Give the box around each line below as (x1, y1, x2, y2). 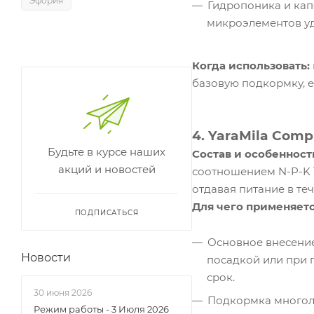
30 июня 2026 (34, 287, 92, 298)
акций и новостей (57, 163, 156, 176)
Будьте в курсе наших (48, 145, 165, 158)
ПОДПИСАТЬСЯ (74, 208, 139, 217)
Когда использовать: (192, 59, 310, 72)
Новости (21, 251, 71, 264)
